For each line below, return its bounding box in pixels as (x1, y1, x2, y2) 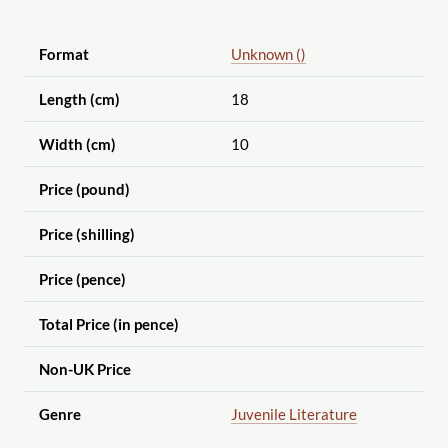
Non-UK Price (38, 360, 131, 379)
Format (38, 45, 89, 64)
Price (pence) (38, 270, 126, 289)
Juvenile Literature (230, 405, 357, 424)
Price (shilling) (38, 225, 135, 244)
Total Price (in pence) (38, 315, 179, 334)
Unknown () (230, 45, 306, 64)
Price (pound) (38, 180, 130, 199)
